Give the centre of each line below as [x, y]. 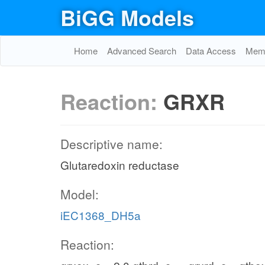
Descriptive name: [112, 144]
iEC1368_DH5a [101, 215]
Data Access [211, 51]
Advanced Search [142, 51]
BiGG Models [127, 17]
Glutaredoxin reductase [120, 165]
